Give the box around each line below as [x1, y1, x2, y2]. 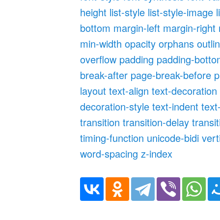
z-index [141, 146, 173, 161]
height [80, 4, 107, 19]
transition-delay [123, 114, 190, 129]
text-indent [152, 99, 199, 113]
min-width [80, 36, 122, 51]
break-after [80, 67, 128, 82]
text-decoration [152, 83, 218, 98]
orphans [159, 36, 194, 51]
